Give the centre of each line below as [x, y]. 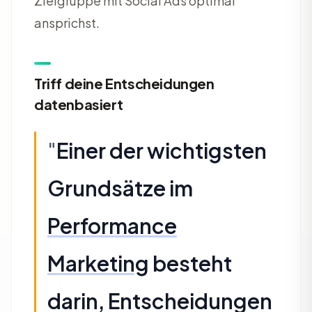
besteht [190, 263]
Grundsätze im [120, 188]
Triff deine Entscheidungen [124, 83]
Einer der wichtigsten [162, 150]
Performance [112, 226]
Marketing [98, 263]
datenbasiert [79, 104]
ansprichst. [67, 23]
